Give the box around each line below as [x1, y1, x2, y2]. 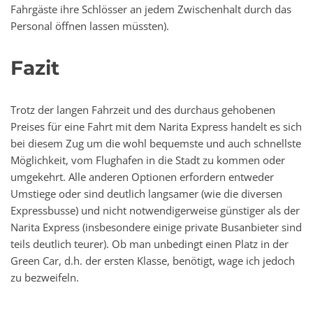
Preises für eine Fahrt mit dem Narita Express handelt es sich [10, 119, 302, 134]
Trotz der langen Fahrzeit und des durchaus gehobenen [10, 103, 275, 117]
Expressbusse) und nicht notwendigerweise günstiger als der [10, 203, 300, 218]
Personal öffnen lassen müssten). [10, 19, 169, 34]
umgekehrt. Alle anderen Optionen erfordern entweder [10, 170, 274, 184]
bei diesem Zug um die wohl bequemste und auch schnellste [10, 136, 301, 151]
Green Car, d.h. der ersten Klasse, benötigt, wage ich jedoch [10, 254, 295, 268]
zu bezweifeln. [10, 270, 79, 285]
